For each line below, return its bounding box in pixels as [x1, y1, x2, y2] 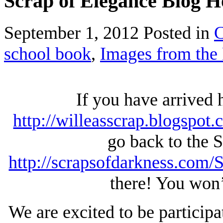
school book [4, 43, 91, 64]
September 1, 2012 [4, 22, 143, 43]
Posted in [143, 22, 214, 43]
